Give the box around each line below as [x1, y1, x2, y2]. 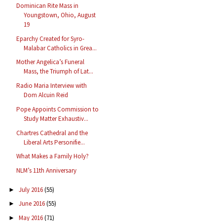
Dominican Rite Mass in [16, 1, 79, 10]
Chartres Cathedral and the [16, 128, 88, 137]
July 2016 [18, 185, 44, 194]
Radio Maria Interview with [16, 81, 87, 90]
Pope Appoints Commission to [16, 105, 99, 113]
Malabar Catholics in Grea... [24, 43, 97, 52]
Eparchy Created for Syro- [16, 34, 85, 43]
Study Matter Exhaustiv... [24, 114, 89, 123]
